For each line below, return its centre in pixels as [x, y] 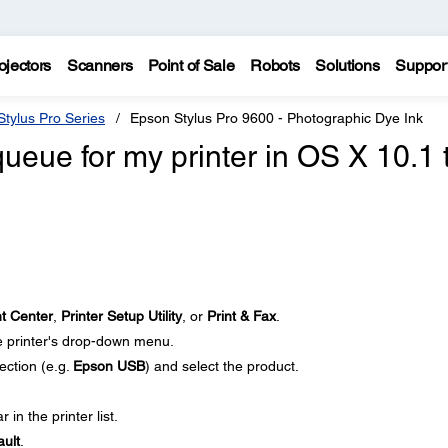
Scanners [99, 65]
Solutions [347, 65]
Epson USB [108, 366]
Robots [275, 65]
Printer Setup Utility [121, 316]
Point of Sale [191, 65]
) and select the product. [221, 366]
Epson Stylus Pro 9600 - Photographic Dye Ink [276, 118]
